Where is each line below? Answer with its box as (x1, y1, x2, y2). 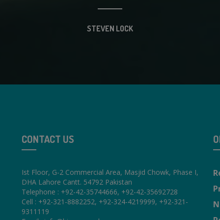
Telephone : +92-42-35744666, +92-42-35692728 (22, 187, 178, 197)
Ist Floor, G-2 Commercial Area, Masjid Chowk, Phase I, (22, 167, 198, 177)
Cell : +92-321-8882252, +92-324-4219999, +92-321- (22, 197, 188, 207)
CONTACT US (22, 133, 74, 146)
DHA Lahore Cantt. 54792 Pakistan (22, 177, 132, 187)
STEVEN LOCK (87, 24, 133, 34)
